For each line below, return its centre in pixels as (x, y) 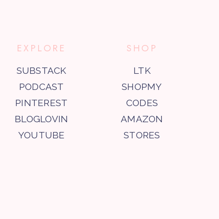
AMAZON (142, 119)
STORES (142, 135)
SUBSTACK (41, 70)
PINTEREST (42, 102)
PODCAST (41, 86)
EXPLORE (41, 48)
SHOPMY (142, 86)
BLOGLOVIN (42, 119)
